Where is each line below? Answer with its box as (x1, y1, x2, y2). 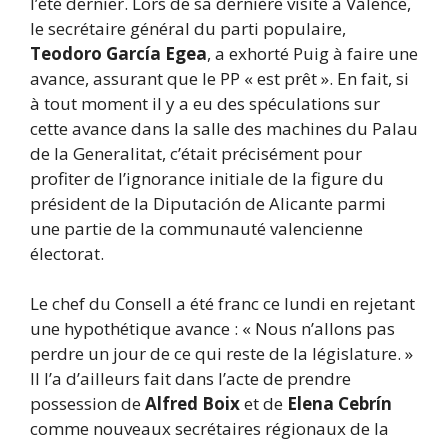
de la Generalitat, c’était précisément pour (30, 141, 362, 165)
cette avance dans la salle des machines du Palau (30, 116, 418, 140)
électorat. (30, 241, 104, 265)
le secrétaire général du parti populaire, (30, 16, 346, 40)
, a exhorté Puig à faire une (207, 41, 418, 65)
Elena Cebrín (287, 392, 392, 416)
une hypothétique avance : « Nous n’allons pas (30, 317, 395, 341)
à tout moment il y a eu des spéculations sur (30, 91, 380, 115)
